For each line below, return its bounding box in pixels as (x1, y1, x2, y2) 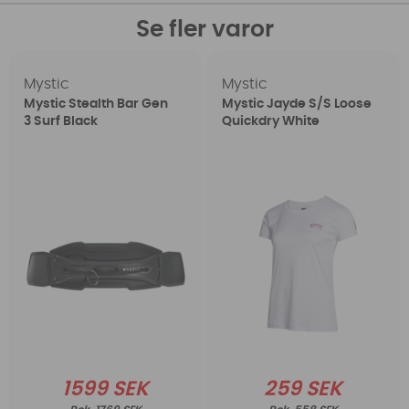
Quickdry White (221, 115, 320, 129)
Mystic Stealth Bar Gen (24, 98, 169, 111)
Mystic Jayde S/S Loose (221, 98, 372, 111)
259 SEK (264, 379, 343, 400)
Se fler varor (135, 18, 274, 42)
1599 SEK (62, 379, 150, 400)
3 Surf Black (24, 115, 99, 129)
